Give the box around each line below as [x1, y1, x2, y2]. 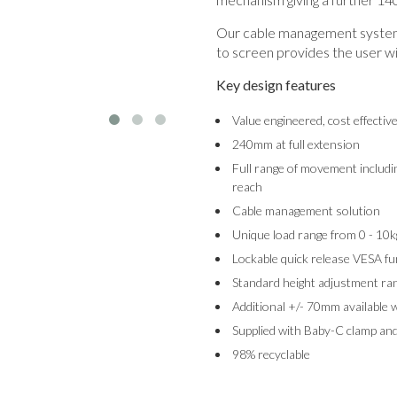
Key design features [215, 76, 336, 93]
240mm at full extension [231, 136, 360, 152]
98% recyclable [231, 346, 310, 362]
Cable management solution [231, 203, 380, 218]
